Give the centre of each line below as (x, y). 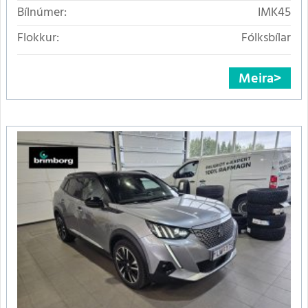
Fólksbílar (266, 38)
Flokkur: (38, 38)
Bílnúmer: (42, 13)
